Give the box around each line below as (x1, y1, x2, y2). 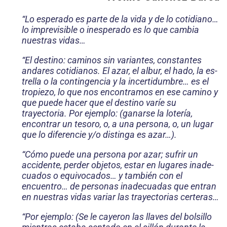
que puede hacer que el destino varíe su (22, 97, 176, 108)
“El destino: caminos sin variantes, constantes (22, 55, 202, 66)
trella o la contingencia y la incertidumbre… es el (22, 76, 209, 87)
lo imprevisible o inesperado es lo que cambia (22, 24, 199, 35)
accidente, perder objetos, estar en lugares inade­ (22, 160, 214, 171)
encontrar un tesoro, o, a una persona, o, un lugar (22, 119, 213, 130)
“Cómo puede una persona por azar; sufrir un (22, 149, 198, 160)
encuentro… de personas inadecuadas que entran (22, 181, 216, 192)
